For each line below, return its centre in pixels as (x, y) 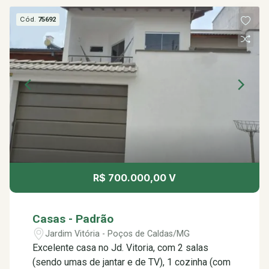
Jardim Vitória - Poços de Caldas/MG (118, 234)
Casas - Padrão (73, 219)
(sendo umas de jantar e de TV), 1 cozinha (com (132, 262)
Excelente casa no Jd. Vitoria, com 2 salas (121, 248)
